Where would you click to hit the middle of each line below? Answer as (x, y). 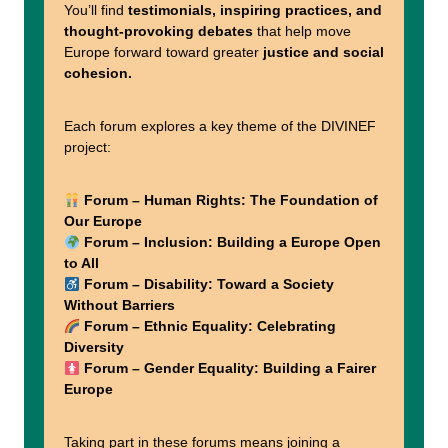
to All (81, 263)
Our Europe (103, 221)
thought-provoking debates (158, 31)
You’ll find (96, 10)
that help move (302, 31)
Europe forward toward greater (163, 52)
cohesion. (98, 73)
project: (87, 147)
